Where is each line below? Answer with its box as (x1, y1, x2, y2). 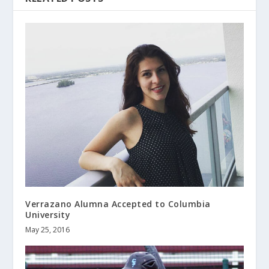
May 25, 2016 (25, 224, 70, 235)
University (25, 208, 71, 220)
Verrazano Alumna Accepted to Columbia (25, 198, 211, 210)
